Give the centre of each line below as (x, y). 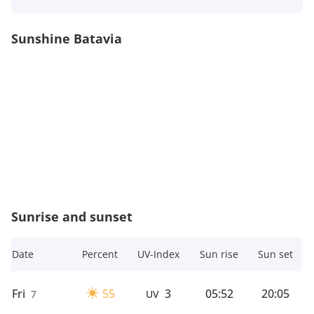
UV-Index (158, 254)
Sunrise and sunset (72, 216)
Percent (100, 254)
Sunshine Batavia (67, 38)
